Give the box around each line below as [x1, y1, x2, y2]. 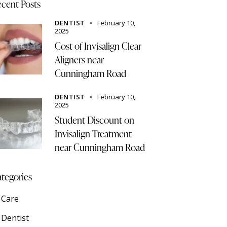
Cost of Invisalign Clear [55, 39, 142, 53]
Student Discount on [55, 113, 135, 127]
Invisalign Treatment [55, 127, 132, 141]
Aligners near [55, 52, 104, 66]
